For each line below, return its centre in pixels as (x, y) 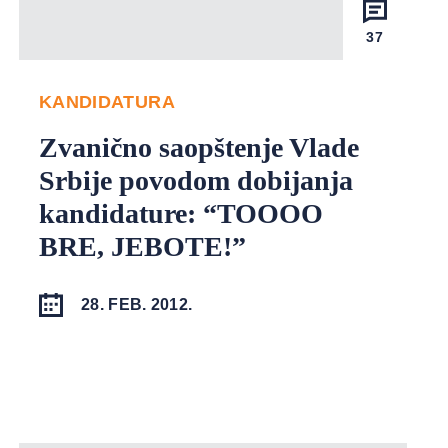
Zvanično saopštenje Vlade (198, 147)
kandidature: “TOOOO (180, 213)
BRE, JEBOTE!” (142, 246)
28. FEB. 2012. (136, 304)
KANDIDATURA (106, 101)
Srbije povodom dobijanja (195, 180)
